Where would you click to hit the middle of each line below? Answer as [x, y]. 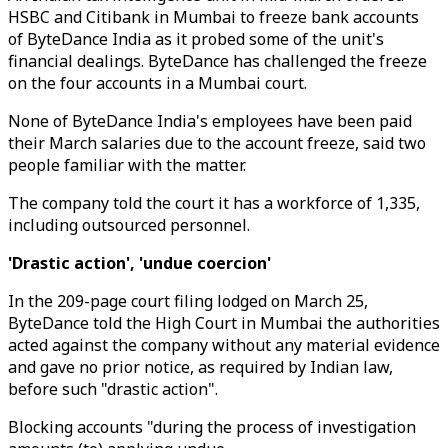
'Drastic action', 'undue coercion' [139, 263]
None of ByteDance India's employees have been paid [210, 121]
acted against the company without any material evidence [224, 345]
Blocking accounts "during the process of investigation [212, 427]
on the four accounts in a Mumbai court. [157, 83]
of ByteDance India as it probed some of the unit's [196, 39]
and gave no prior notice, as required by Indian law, [200, 367]
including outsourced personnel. [129, 225]
